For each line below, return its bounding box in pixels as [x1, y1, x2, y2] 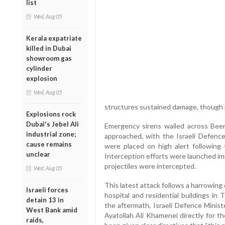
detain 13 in [26, 195, 64, 204]
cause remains [26, 140, 72, 148]
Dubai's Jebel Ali [26, 120, 79, 128]
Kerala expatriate [26, 34, 82, 42]
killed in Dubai [26, 44, 71, 52]
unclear [26, 150, 50, 158]
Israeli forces [26, 185, 68, 194]
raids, [26, 215, 44, 224]
